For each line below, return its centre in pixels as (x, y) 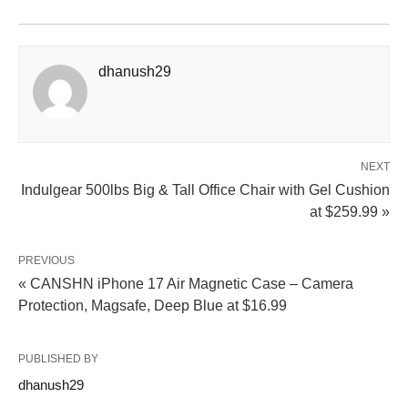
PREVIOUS (46, 260)
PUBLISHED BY (58, 359)
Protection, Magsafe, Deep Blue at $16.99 (153, 306)
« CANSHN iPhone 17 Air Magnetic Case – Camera (186, 284)
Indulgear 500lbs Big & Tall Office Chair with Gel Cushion (205, 190)
